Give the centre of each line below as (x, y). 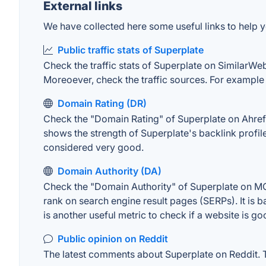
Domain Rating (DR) (102, 103)
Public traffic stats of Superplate (131, 50)
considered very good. (94, 147)
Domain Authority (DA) (110, 171)
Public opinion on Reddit (113, 239)
